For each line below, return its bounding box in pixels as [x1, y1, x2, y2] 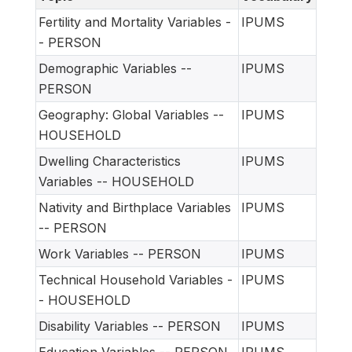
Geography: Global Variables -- [38, 107, 224, 123]
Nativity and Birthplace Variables [38, 200, 231, 216]
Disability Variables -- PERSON [38, 318, 221, 335]
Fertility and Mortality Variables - [38, 14, 231, 31]
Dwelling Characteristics [38, 153, 181, 170]
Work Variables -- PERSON [38, 246, 201, 262]
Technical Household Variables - [38, 272, 233, 288]
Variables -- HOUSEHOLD [38, 174, 194, 190]
